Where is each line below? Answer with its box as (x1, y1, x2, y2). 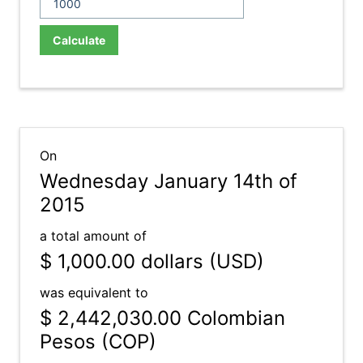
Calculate (53, 33, 105, 47)
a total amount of (40, 228, 147, 244)
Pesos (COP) (40, 330, 156, 353)
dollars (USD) (135, 250, 264, 273)
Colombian (181, 306, 285, 330)
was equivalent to (40, 284, 148, 301)
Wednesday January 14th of (40, 169, 297, 193)
